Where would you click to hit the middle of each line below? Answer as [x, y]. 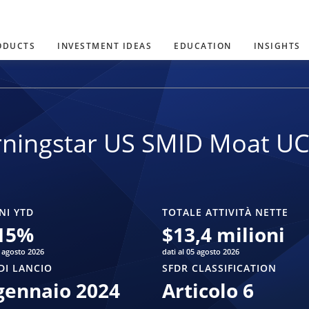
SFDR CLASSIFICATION [219, 268]
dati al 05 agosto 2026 [200, 252]
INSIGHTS [277, 46]
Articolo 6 [208, 291]
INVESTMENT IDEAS [104, 46]
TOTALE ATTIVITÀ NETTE [225, 212]
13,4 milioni [229, 235]
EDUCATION [203, 46]
